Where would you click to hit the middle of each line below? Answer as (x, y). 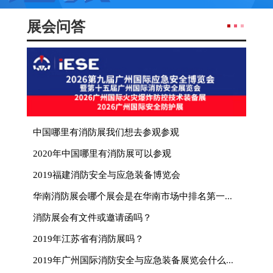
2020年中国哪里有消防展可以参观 (102, 153)
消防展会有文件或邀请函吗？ (92, 217)
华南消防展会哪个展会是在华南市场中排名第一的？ (229, 196)
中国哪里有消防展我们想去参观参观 (106, 132)
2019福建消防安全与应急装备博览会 (107, 174)
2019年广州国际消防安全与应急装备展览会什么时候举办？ (230, 260)
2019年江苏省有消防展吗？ (88, 238)
